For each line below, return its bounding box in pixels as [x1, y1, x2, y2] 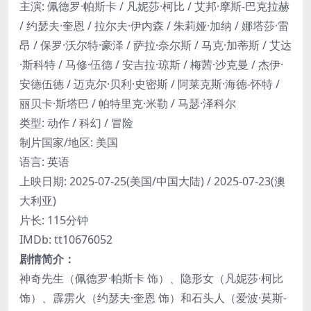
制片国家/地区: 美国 [19, 134, 118, 150]
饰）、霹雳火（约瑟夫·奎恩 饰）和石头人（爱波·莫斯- [19, 289, 287, 305]
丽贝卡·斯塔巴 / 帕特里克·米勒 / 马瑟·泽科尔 [19, 95, 236, 111]
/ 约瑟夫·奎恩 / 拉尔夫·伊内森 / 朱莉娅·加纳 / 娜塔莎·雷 [19, 17, 289, 33]
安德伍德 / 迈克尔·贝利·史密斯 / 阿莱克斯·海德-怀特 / [19, 76, 280, 92]
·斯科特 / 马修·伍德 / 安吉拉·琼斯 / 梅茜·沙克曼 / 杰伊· [19, 56, 283, 72]
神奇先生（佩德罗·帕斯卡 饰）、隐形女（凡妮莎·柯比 [19, 270, 283, 286]
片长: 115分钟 [19, 212, 88, 228]
